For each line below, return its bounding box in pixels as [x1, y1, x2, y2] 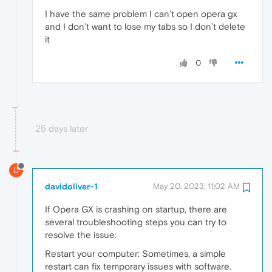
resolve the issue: [45, 229, 117, 240]
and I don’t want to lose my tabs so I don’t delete [45, 21, 245, 32]
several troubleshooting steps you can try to [45, 216, 226, 227]
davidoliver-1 [45, 181, 98, 191]
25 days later [35, 123, 88, 134]
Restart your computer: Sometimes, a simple [45, 248, 226, 259]
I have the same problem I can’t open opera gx [45, 8, 237, 19]
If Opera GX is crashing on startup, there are [45, 203, 227, 214]
